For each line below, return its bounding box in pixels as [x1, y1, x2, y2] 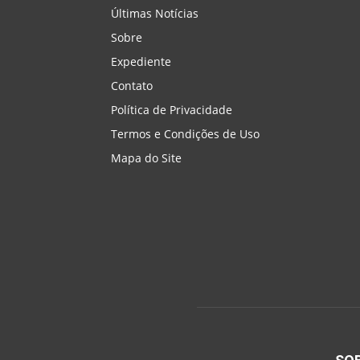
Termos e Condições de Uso [111, 125, 260, 141]
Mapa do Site [111, 149, 182, 166]
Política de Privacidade [111, 101, 232, 117]
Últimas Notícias [111, 5, 198, 21]
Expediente [111, 53, 171, 69]
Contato [111, 77, 153, 93]
